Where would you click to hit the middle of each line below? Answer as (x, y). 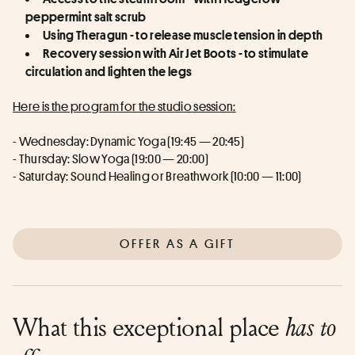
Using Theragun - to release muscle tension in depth (183, 34)
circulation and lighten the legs (109, 71)
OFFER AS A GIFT (177, 243)
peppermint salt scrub (86, 16)
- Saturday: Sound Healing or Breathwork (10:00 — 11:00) (157, 176)
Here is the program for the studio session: (124, 106)
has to (311, 326)
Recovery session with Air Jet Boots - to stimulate (176, 53)
